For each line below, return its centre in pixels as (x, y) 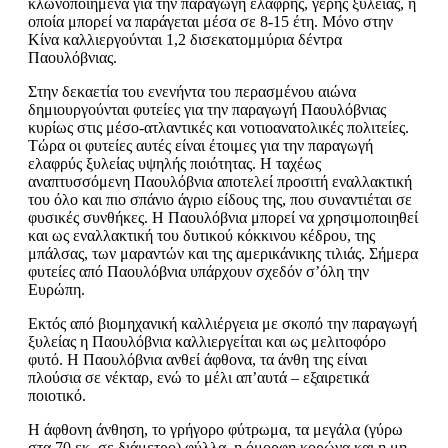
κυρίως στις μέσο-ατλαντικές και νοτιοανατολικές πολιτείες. (218, 128)
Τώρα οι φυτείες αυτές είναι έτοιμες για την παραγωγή (200, 146)
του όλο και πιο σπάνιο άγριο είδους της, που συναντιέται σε (220, 200)
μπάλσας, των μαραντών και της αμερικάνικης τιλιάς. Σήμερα (223, 254)
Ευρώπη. (56, 290)
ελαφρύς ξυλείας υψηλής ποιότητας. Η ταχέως (174, 164)
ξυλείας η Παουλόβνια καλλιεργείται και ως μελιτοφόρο (207, 342)
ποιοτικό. (57, 396)
